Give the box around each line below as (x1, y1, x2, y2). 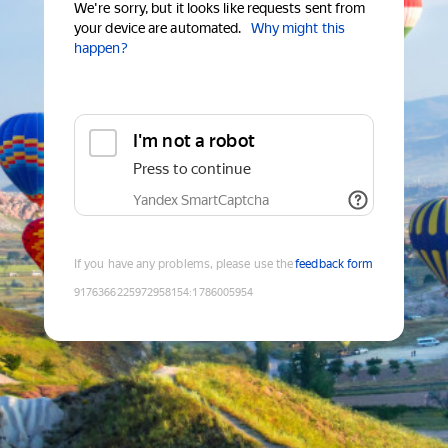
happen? (74, 40, 128, 57)
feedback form (295, 257, 374, 272)
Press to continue (133, 160, 251, 179)
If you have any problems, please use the (74, 257, 294, 272)
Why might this (250, 20, 345, 37)
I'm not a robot (133, 130, 255, 152)
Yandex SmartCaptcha (133, 192, 269, 209)
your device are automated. (74, 20, 242, 37)
